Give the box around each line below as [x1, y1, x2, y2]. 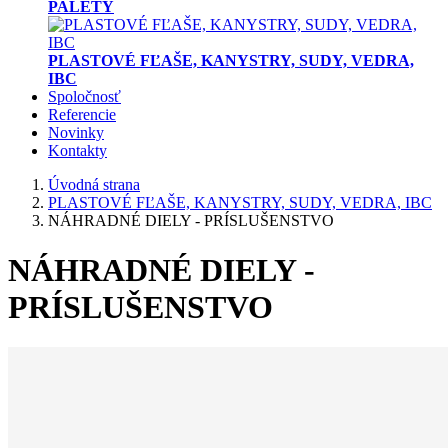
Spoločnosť [48, 88, 121, 106]
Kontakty [48, 142, 107, 160]
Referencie [48, 106, 116, 124]
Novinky [48, 124, 104, 142]
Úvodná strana [48, 176, 140, 194]
